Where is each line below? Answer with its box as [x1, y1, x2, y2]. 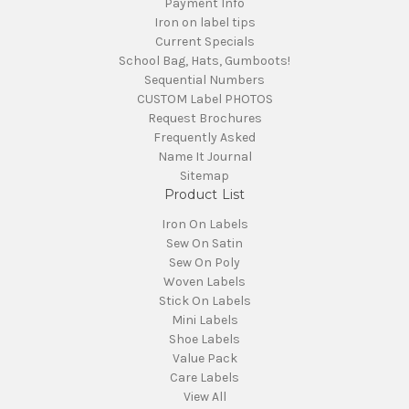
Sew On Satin [166, 235, 243, 251]
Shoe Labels [169, 330, 240, 347]
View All [183, 388, 226, 404]
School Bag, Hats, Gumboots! [119, 52, 290, 68]
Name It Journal [157, 148, 252, 164]
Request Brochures [147, 110, 262, 126]
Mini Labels [171, 311, 238, 328]
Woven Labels [163, 273, 246, 289]
